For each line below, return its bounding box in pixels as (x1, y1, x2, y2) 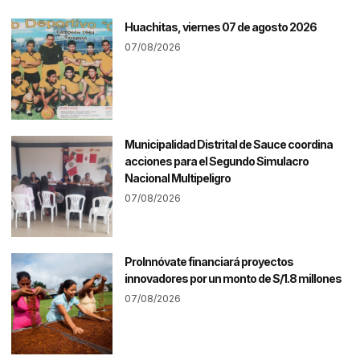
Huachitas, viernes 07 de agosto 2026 (125, 20, 317, 35)
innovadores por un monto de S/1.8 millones (125, 272, 342, 286)
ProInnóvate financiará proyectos (125, 255, 293, 269)
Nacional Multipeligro (125, 171, 231, 186)
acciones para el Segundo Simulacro (125, 154, 309, 169)
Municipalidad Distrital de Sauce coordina (125, 137, 333, 152)
